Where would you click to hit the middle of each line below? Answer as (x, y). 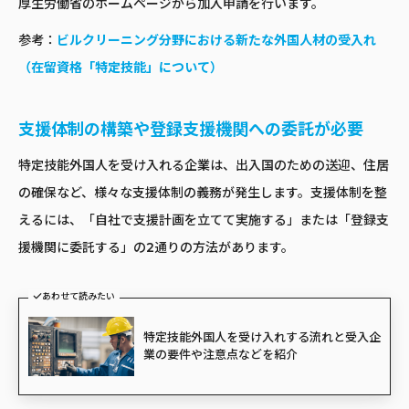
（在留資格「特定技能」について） (121, 67)
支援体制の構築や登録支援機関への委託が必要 (191, 129)
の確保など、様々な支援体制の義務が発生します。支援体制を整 (203, 192)
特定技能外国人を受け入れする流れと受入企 (262, 337)
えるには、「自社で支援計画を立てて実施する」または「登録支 (204, 220)
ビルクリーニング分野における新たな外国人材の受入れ (216, 40)
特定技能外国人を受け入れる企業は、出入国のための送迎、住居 (204, 165)
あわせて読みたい (79, 296)
